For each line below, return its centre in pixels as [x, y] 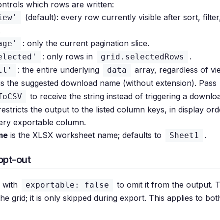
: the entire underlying [60, 70]
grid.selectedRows [142, 57]
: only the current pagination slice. [86, 43]
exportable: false [67, 185]
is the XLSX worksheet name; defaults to [86, 135]
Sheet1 [184, 135]
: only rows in [69, 56]
